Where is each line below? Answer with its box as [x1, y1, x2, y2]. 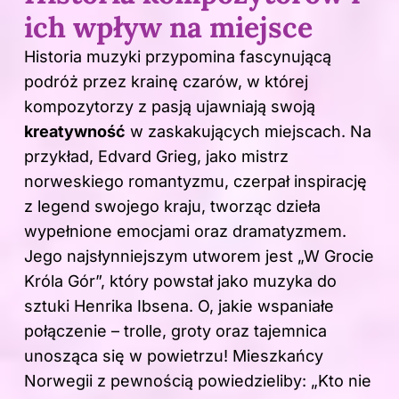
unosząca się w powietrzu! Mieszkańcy [24, 346, 323, 366]
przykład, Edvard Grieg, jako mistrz [24, 147, 289, 167]
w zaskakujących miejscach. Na [126, 122, 371, 142]
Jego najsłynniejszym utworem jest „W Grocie [24, 247, 374, 266]
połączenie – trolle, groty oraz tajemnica [24, 322, 327, 341]
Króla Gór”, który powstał [24, 272, 217, 291]
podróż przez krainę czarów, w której [24, 72, 308, 92]
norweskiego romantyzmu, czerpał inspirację [24, 172, 367, 191]
